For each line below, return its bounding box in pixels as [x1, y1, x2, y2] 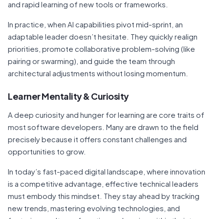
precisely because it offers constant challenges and [8, 134, 187, 144]
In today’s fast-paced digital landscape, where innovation [8, 166, 205, 176]
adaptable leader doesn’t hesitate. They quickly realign [8, 31, 197, 41]
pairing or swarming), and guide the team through [8, 56, 175, 66]
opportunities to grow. [8, 146, 86, 156]
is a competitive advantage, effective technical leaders [8, 178, 198, 188]
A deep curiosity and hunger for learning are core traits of [8, 109, 204, 119]
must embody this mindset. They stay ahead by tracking [8, 191, 199, 200]
